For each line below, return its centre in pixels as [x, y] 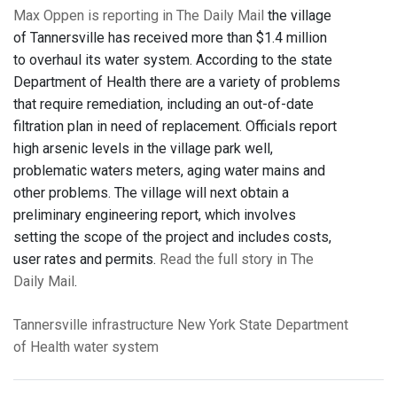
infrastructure [132, 325]
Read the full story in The [237, 260]
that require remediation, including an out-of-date [163, 105]
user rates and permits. [86, 260]
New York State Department [263, 325]
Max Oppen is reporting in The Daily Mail [139, 16]
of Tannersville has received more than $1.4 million [170, 38]
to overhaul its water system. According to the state [173, 60]
